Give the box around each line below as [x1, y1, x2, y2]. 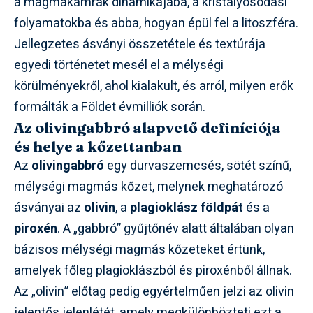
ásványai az [14, 198, 84, 217]
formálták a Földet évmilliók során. [14, 98, 205, 117]
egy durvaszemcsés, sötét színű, [104, 156, 291, 175]
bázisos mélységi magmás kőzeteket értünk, [14, 240, 265, 259]
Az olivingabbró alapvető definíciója [14, 118, 281, 136]
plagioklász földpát [130, 198, 243, 217]
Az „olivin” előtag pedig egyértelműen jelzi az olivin [14, 282, 294, 301]
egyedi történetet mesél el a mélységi [14, 56, 224, 75]
